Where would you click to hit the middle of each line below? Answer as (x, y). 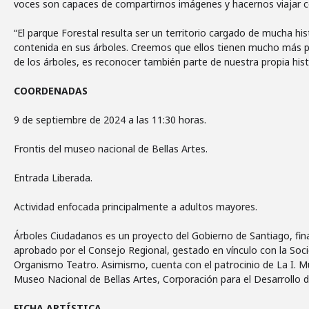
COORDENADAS (51, 91)
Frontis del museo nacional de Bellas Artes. (111, 149)
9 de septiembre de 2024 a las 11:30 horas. (110, 120)
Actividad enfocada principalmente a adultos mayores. (136, 207)
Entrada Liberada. (53, 178)
